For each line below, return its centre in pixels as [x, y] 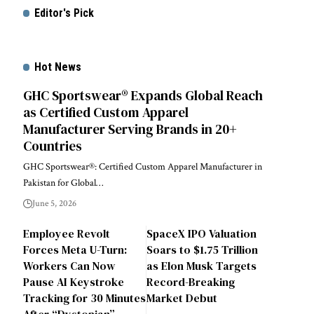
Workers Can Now [69, 265]
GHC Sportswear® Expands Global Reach [143, 95]
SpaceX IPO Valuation [202, 233]
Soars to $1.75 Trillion [203, 249]
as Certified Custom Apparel [105, 112]
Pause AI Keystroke [73, 281]
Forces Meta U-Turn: [75, 249]
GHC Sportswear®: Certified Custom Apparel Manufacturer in [142, 166]
